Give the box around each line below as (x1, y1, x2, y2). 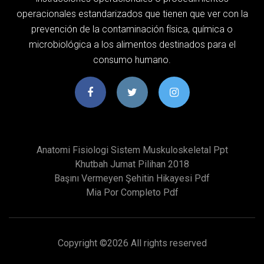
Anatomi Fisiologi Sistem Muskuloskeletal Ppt (36, 144, 228, 156)
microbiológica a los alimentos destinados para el (28, 38, 236, 50)
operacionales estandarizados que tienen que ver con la (16, 8, 248, 19)
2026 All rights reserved (107, 237, 207, 249)
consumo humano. (93, 54, 171, 65)
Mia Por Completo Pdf (85, 186, 179, 198)
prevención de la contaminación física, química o (31, 23, 233, 35)
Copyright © (57, 237, 107, 249)
